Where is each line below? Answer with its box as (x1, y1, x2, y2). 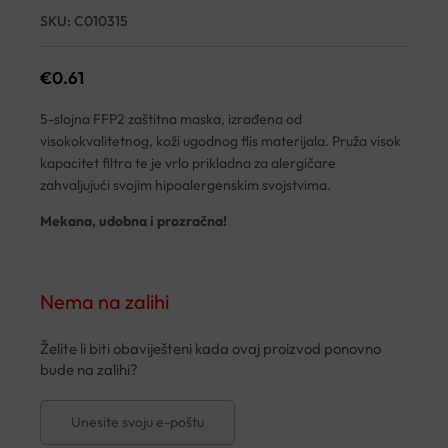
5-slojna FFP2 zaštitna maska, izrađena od (40, 109, 303, 128)
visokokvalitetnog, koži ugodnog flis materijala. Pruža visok (40, 131, 402, 150)
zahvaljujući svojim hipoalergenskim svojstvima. (40, 175, 332, 194)
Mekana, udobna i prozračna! (40, 211, 228, 230)
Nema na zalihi (40, 288, 170, 314)
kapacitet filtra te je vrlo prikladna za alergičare (40, 153, 337, 172)
